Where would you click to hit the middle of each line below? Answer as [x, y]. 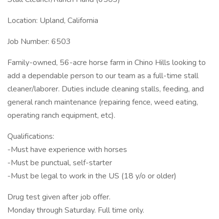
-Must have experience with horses [67, 150]
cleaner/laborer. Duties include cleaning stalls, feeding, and [106, 89]
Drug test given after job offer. [59, 197]
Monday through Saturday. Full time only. [76, 210]
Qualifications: [31, 136]
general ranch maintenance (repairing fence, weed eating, [103, 102]
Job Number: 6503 [39, 42]
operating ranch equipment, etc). [61, 115]
